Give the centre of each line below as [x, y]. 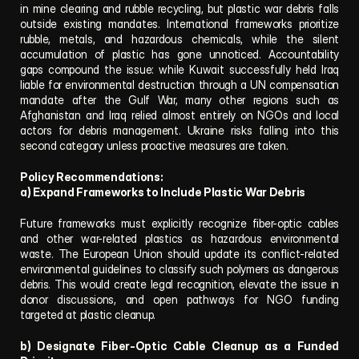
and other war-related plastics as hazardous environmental [179, 238]
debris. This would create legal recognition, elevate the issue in [179, 284]
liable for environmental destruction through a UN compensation [179, 85]
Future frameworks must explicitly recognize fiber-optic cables [179, 223]
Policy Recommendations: [92, 177]
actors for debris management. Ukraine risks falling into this [179, 130]
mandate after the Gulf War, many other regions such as [179, 100]
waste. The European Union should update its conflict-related [179, 254]
